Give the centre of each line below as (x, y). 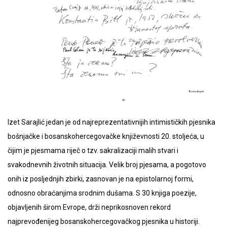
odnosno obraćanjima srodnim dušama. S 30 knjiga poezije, (102, 193)
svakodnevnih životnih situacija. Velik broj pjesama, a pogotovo (107, 165)
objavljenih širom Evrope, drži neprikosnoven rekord (89, 207)
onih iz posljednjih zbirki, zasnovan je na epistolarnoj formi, (101, 179)
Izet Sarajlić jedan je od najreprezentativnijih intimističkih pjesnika (111, 122)
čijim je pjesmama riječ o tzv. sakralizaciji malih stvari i (93, 151)
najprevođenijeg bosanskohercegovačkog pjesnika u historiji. (104, 222)
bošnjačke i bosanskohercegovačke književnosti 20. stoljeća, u (106, 137)
